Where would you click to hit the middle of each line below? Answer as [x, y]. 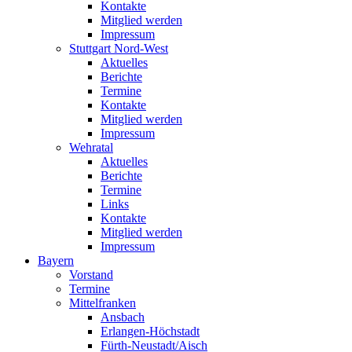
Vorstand [91, 275]
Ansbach [123, 317]
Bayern [56, 260]
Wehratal [91, 147]
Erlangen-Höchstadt [150, 331]
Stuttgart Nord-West [119, 48]
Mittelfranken [103, 303]
